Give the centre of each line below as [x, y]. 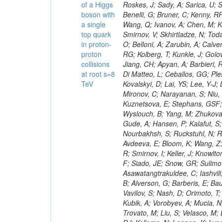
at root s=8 [98, 74]
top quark [96, 34]
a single [94, 24]
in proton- [97, 44]
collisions [96, 64]
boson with [98, 14]
